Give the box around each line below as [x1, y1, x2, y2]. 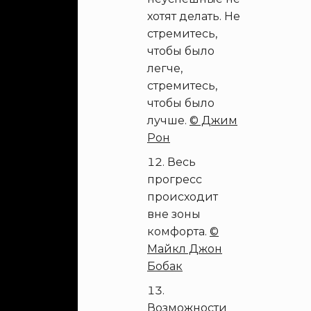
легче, [147, 62, 183, 75]
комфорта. [147, 225, 210, 238]
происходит [147, 190, 218, 203]
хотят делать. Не [147, 10, 240, 23]
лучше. [147, 114, 190, 127]
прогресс [147, 173, 202, 186]
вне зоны [147, 208, 201, 221]
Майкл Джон [147, 242, 222, 255]
